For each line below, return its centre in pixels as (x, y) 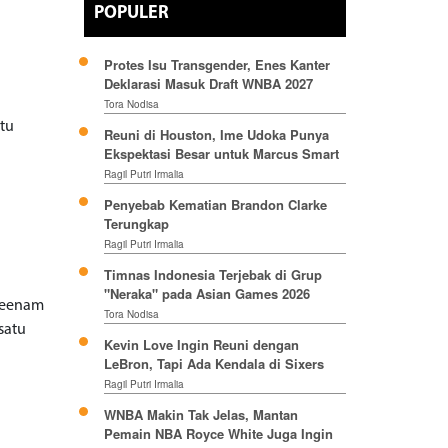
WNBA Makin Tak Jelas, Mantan (200, 415)
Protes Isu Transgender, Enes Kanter (216, 65)
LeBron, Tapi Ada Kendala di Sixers (213, 364)
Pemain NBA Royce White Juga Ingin (218, 434)
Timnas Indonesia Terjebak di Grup (212, 275)
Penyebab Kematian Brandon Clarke (215, 205)
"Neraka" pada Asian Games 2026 (206, 294)
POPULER (131, 14)
